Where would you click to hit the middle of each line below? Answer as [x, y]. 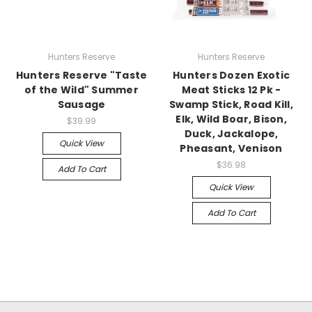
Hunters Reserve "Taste [81, 75]
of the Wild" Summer [81, 89]
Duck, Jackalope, [231, 133]
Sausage [81, 104]
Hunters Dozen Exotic [231, 75]
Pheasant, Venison [231, 148]
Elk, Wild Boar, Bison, [231, 119]
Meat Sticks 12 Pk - [231, 89]
